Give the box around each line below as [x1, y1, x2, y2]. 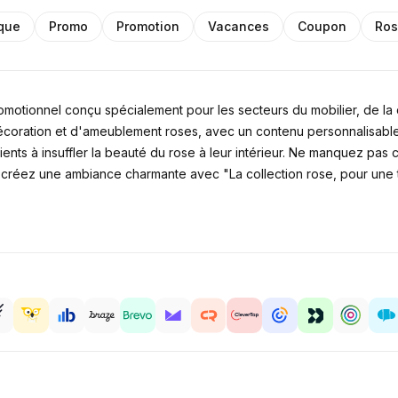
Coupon [298, 19, 347, 34]
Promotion [116, 19, 180, 34]
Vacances [208, 19, 270, 34]
